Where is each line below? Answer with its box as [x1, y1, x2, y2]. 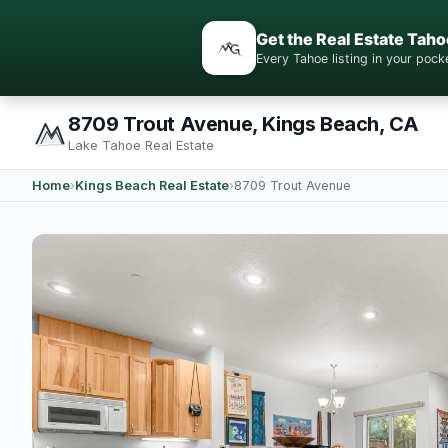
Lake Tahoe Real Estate [68, 138, 214, 153]
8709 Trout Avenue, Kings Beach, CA [68, 112, 419, 136]
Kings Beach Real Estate [75, 178, 229, 193]
